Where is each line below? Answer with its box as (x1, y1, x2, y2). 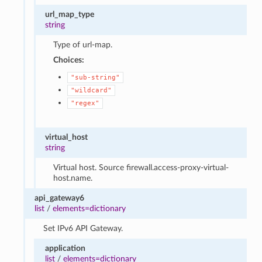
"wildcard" (71, 86, 112, 94)
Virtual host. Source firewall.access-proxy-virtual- (53, 163, 229, 172)
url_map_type (44, 9, 94, 19)
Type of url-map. (53, 40, 113, 49)
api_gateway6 (35, 193, 85, 202)
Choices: (53, 55, 85, 64)
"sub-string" (71, 73, 120, 81)
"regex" (71, 99, 100, 107)
